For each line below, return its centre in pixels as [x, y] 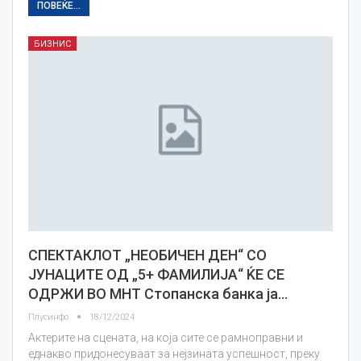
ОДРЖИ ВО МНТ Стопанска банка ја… [158, 294]
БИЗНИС [52, 44]
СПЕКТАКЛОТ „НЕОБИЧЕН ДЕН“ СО [147, 255]
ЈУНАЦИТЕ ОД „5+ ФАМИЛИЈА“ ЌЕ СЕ [156, 275]
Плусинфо [50, 317]
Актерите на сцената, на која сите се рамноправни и [166, 338]
